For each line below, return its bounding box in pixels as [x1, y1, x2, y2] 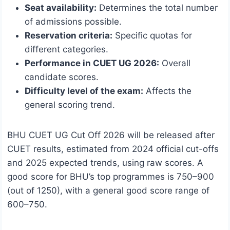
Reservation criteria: [25, 30, 112, 41]
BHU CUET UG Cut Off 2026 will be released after [7, 130, 215, 141]
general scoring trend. [25, 100, 115, 110]
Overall [159, 58, 190, 69]
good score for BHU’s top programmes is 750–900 [7, 171, 214, 182]
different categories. [25, 44, 108, 55]
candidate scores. [25, 72, 99, 83]
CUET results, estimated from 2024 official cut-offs [7, 144, 219, 155]
